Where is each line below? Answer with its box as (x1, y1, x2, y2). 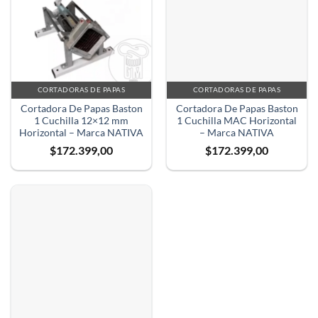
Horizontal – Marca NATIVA (19, 126, 143, 138)
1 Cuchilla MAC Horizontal (177, 114, 297, 126)
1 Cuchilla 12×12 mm (34, 114, 128, 126)
